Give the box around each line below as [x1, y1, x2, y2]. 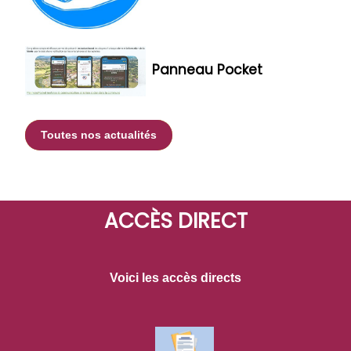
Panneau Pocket [151, 60, 262, 80]
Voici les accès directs [110, 270, 241, 284]
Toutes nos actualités [41, 128, 157, 142]
